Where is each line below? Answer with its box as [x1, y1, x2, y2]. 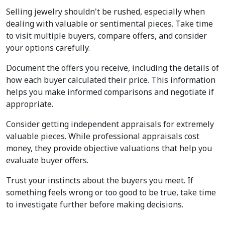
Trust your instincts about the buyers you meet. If [6, 175, 193, 186]
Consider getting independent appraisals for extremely [6, 119, 214, 130]
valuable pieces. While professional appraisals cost [6, 131, 199, 142]
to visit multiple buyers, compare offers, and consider [6, 30, 207, 42]
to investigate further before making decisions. [6, 199, 183, 210]
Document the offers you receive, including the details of [6, 62, 219, 74]
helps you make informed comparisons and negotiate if [6, 86, 214, 98]
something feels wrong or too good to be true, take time [6, 187, 216, 198]
